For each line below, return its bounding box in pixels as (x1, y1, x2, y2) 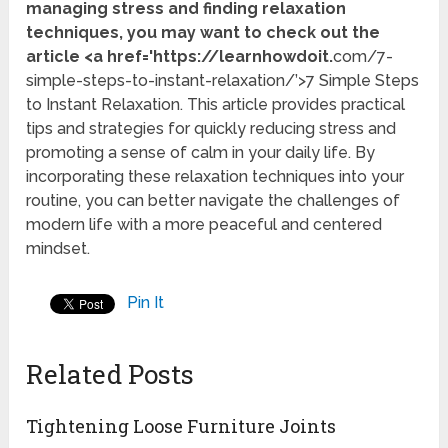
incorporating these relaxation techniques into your (26, 167, 405, 187)
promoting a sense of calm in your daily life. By (26, 143, 376, 163)
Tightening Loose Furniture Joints (26, 414, 337, 439)
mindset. (26, 239, 91, 259)
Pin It (127, 293, 165, 313)
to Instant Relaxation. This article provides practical (26, 95, 406, 115)
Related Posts (26, 357, 195, 392)
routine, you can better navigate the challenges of (26, 191, 401, 211)
